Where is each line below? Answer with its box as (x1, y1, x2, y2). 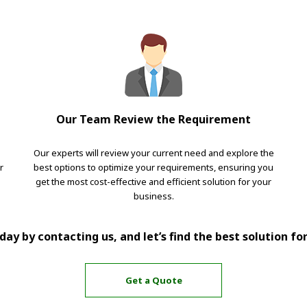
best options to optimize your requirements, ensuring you (34, 161, 273, 174)
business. (133, 190, 174, 203)
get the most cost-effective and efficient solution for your (36, 175, 271, 188)
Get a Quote (125, 273, 182, 286)
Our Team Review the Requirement (56, 112, 251, 127)
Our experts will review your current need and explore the (33, 147, 274, 160)
